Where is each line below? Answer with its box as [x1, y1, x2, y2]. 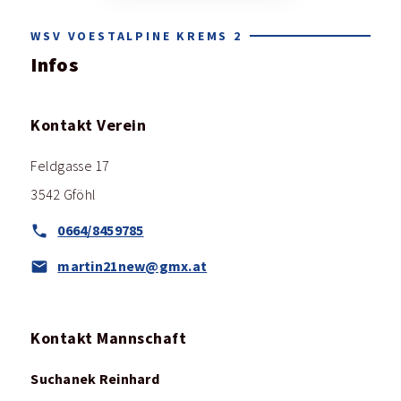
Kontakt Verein [30, 115, 147, 136]
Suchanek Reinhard [30, 370, 159, 388]
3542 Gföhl [30, 186, 97, 203]
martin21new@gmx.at [57, 257, 208, 276]
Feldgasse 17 [30, 158, 110, 175]
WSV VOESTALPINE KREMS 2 [30, 28, 243, 44]
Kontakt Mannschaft [30, 328, 187, 349]
